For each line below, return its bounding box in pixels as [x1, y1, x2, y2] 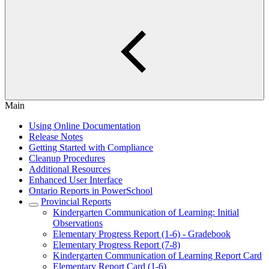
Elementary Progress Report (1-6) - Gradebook [53, 229, 231, 239]
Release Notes [29, 131, 83, 142]
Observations [53, 218, 103, 228]
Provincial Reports [41, 196, 111, 207]
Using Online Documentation [29, 121, 141, 131]
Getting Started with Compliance [29, 142, 153, 153]
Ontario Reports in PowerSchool [29, 186, 153, 196]
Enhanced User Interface [29, 175, 122, 185]
